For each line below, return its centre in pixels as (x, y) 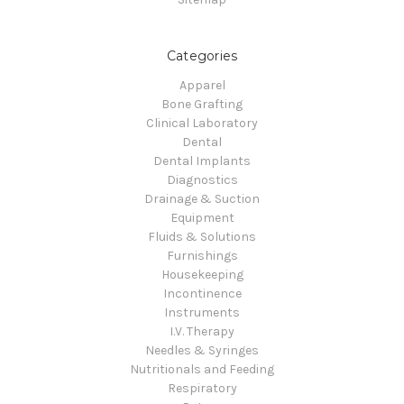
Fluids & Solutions (202, 236)
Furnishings (202, 255)
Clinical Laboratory (202, 123)
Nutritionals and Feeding (202, 369)
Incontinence (202, 293)
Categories (202, 55)
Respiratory (202, 388)
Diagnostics (202, 179)
